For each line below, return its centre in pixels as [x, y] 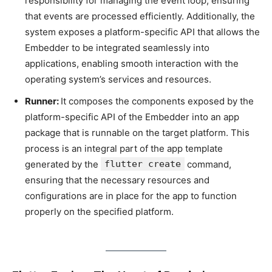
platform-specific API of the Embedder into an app [132, 117]
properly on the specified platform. [99, 211]
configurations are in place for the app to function [131, 195]
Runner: [43, 101]
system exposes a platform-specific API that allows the [142, 32]
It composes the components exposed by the [157, 101]
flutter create [143, 164]
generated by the [63, 164]
